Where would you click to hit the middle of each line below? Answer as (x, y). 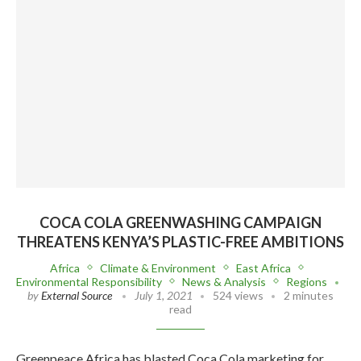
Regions (307, 281)
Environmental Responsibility (89, 281)
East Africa (263, 268)
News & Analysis (224, 281)
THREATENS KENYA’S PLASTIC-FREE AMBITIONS (180, 241)
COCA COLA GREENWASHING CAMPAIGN (180, 222)
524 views (238, 295)
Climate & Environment (158, 268)
